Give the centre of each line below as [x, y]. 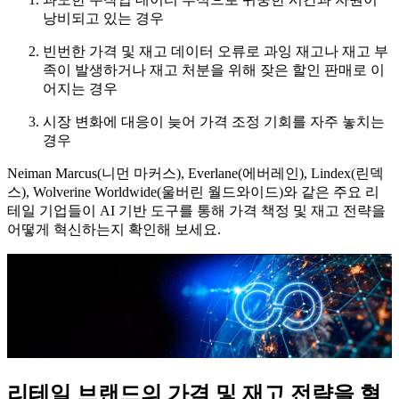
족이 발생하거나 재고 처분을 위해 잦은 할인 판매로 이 [214, 70]
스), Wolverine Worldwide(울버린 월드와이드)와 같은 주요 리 [193, 192]
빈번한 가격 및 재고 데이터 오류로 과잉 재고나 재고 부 [216, 52]
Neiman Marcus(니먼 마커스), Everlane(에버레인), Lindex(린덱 [195, 174]
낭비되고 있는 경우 [103, 19]
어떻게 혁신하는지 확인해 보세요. [114, 230]
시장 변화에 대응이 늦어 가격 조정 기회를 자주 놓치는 [214, 122]
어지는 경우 [80, 89]
